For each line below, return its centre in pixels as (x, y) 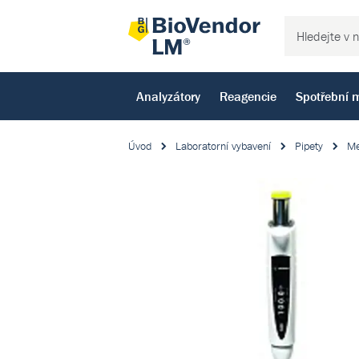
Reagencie (248, 96)
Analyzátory (168, 96)
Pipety (309, 146)
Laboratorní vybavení (223, 146)
